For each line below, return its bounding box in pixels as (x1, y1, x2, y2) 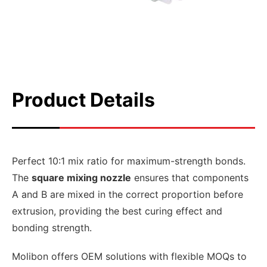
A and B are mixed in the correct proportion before (12, 188, 243, 200)
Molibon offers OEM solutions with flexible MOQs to (12, 250, 247, 262)
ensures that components (131, 172, 249, 184)
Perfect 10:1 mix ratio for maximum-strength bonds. (12, 155, 246, 167)
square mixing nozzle (32, 172, 131, 184)
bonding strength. (12, 222, 92, 234)
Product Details (12, 88, 155, 111)
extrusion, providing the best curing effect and (12, 205, 222, 217)
